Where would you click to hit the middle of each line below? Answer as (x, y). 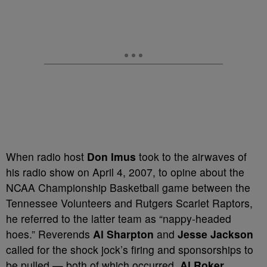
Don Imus (111, 156)
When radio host (46, 156)
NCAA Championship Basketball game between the (128, 187)
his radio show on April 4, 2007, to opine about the (125, 172)
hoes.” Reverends (49, 234)
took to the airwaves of (191, 156)
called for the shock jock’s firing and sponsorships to (130, 249)
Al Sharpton (123, 234)
